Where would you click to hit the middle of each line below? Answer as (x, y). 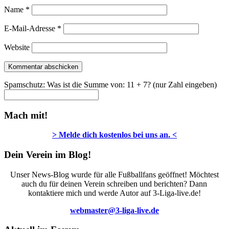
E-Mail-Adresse (31, 28)
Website (17, 47)
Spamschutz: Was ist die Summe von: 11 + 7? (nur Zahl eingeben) (110, 84)
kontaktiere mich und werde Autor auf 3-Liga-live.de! (114, 193)
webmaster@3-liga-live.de (114, 210)
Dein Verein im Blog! (48, 154)
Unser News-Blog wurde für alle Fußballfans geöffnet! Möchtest (114, 174)
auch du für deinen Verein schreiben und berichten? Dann (114, 184)
